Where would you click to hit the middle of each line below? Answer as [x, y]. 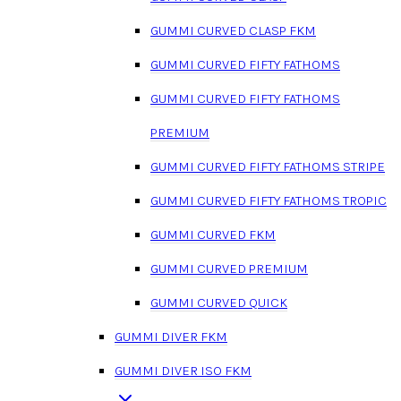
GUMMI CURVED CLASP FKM [233, 30]
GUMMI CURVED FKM [213, 234]
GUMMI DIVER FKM [171, 336]
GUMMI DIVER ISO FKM [183, 370]
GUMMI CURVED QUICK [219, 302]
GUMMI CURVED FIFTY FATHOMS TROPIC [269, 200]
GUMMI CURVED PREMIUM [229, 268]
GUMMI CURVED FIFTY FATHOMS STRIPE [268, 166]
